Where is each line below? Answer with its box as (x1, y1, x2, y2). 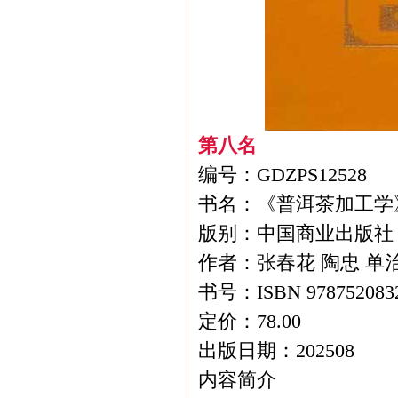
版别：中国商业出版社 (198, 222, 394, 244)
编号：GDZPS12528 (198, 163, 367, 186)
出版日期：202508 (198, 339, 354, 362)
